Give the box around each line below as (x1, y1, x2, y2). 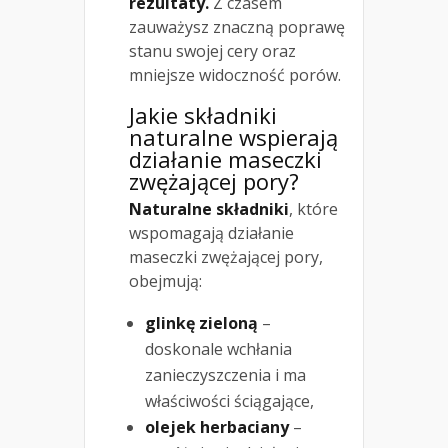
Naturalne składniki (129, 198, 289, 221)
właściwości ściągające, (145, 390, 314, 413)
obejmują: (129, 270, 202, 293)
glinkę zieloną (145, 312, 258, 335)
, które (289, 198, 338, 221)
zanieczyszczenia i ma (145, 364, 306, 387)
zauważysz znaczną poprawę (129, 16, 345, 39)
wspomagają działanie (129, 222, 294, 245)
